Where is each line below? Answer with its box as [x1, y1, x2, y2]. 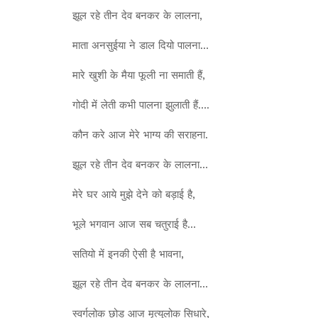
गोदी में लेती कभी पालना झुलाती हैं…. [72, 98, 209, 111]
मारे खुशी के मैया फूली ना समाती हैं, [72, 68, 205, 82]
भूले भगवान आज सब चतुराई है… [72, 217, 196, 231]
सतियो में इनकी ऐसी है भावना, [72, 247, 184, 261]
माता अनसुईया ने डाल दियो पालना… [72, 38, 209, 52]
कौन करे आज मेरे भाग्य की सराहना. [72, 128, 208, 141]
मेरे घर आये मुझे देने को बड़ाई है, [72, 187, 195, 201]
